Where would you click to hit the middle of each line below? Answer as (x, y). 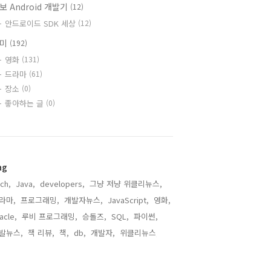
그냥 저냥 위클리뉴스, (126, 184)
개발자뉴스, (83, 200)
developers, (62, 184)
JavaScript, (128, 200)
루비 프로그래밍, (50, 216)
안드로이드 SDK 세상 (41, 23)
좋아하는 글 (25, 103)
